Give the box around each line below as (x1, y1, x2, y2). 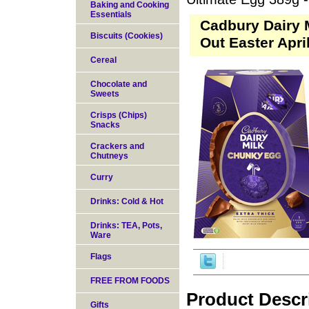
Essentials (90, 10, 132, 19)
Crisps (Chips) (90, 110, 147, 120)
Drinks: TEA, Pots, (90, 221, 162, 230)
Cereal (90, 55, 117, 65)
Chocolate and (90, 79, 147, 89)
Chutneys (90, 151, 128, 161)
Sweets (90, 89, 119, 99)
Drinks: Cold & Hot (90, 197, 163, 206)
